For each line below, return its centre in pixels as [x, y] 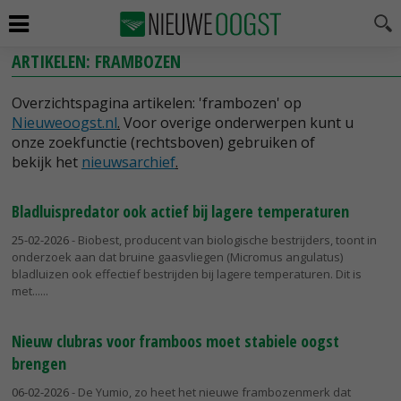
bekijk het [47, 162]
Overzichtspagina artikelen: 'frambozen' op [157, 103]
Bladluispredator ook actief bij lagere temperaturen [180, 211]
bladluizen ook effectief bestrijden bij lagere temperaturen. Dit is [187, 274]
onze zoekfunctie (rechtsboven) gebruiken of [163, 142]
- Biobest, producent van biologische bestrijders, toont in [223, 240]
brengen [39, 363]
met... [26, 291]
